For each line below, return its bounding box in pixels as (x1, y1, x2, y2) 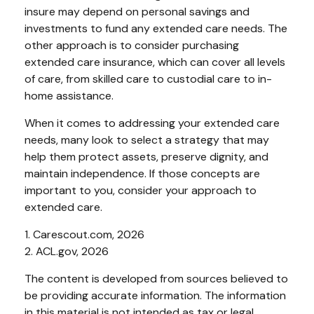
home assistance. (25, 88, 114, 103)
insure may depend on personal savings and (25, 4, 250, 19)
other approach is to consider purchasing (25, 37, 239, 53)
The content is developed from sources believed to (25, 271, 288, 286)
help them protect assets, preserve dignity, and (25, 149, 268, 164)
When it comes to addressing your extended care (25, 115, 280, 130)
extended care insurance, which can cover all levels (25, 54, 285, 69)
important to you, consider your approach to (25, 182, 257, 198)
